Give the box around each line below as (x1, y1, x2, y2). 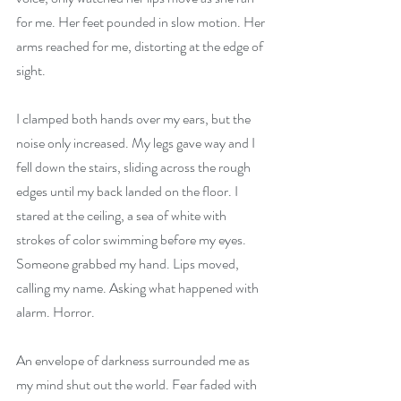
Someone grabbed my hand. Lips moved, (16, 253, 242, 275)
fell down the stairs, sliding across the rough (16, 157, 253, 178)
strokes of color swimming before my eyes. (16, 229, 249, 251)
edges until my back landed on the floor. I (16, 181, 241, 202)
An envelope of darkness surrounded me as (16, 350, 252, 371)
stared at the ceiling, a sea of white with (16, 205, 229, 226)
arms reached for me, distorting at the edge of (16, 36, 266, 57)
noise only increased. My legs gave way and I (16, 132, 258, 154)
